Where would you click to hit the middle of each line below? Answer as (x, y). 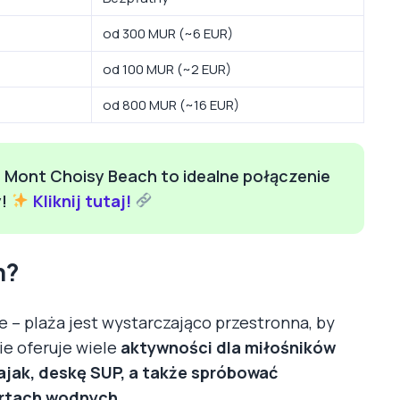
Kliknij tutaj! (82, 200)
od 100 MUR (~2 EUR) (167, 69)
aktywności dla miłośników (228, 347)
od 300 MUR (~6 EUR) (168, 33)
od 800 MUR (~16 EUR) (171, 104)
